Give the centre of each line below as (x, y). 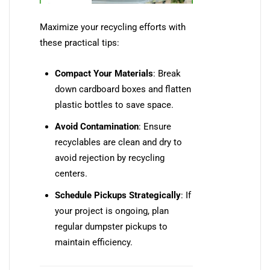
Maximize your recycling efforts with (113, 27)
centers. (71, 174)
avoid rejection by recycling (110, 158)
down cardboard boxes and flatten (123, 89)
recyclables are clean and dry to (118, 143)
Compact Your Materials (104, 74)
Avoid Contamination (97, 127)
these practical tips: (80, 43)
